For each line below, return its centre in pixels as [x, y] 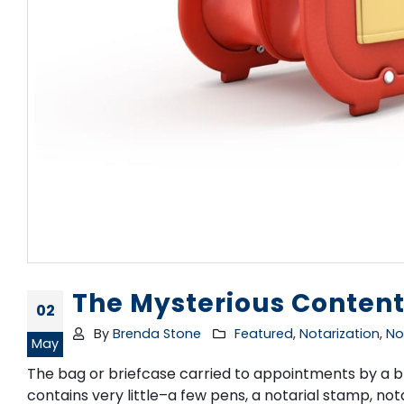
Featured [263, 333]
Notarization [339, 333]
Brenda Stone [157, 333]
